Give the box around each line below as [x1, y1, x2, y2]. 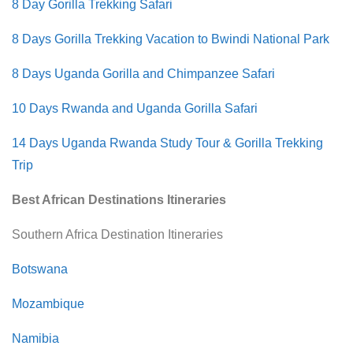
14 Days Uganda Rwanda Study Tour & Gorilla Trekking [12, 136, 323, 150]
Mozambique [12, 296, 84, 310]
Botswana [12, 262, 71, 276]
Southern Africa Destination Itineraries [12, 227, 223, 241]
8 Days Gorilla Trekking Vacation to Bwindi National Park [12, 32, 329, 46]
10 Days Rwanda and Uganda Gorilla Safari [12, 101, 258, 115]
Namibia [12, 331, 59, 345]
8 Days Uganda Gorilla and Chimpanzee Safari [12, 66, 275, 80]
